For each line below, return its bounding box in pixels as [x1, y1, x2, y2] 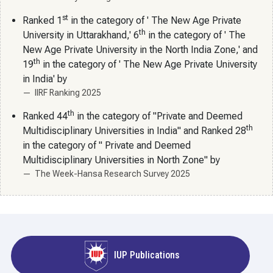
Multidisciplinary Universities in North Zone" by [23, 154, 220, 166]
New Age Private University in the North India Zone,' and [23, 44, 258, 56]
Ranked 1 [23, 15, 62, 27]
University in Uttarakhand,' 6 [23, 29, 139, 41]
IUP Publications [112, 249, 180, 261]
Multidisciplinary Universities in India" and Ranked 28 [23, 125, 246, 137]
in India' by [23, 73, 67, 85]
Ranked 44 [23, 110, 68, 122]
